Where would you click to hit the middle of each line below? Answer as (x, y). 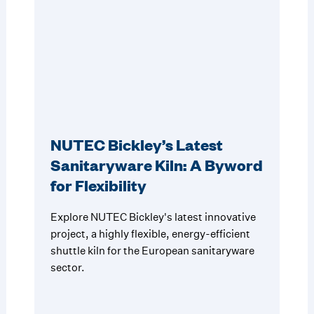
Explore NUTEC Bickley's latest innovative (153, 217)
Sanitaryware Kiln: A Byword (156, 165)
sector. (67, 268)
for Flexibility (98, 186)
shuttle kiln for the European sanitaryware (152, 251)
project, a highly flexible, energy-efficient (150, 234)
